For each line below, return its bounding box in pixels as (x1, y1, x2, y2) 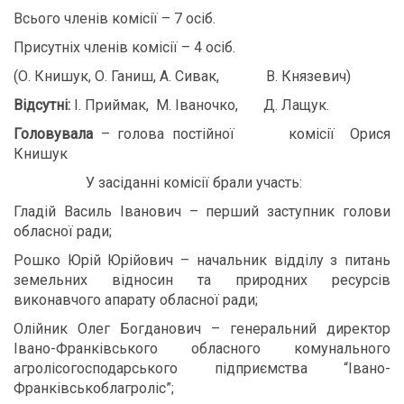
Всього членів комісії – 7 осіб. (14, 10, 216, 27)
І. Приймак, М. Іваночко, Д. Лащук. (70, 96, 329, 114)
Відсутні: (14, 96, 70, 114)
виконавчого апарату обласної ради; (14, 291, 258, 308)
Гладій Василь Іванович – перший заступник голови (14, 203, 390, 220)
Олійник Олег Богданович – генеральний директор (14, 320, 390, 337)
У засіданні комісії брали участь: (14, 174, 302, 191)
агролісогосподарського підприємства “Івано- (14, 360, 390, 377)
